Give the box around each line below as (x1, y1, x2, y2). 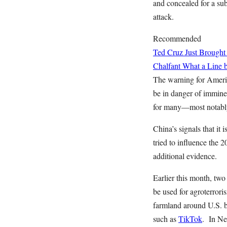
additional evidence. (153, 150, 217, 161)
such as (153, 213, 178, 224)
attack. (153, 11, 176, 22)
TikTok (178, 213, 202, 224)
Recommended (153, 33, 201, 44)
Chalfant (153, 60, 180, 71)
